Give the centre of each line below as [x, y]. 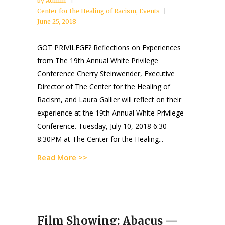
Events [149, 11]
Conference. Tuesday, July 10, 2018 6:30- [103, 126]
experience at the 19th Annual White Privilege [110, 113]
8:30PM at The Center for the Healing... [100, 139]
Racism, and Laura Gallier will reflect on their [109, 100]
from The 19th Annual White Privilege [98, 61]
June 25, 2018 [57, 22]
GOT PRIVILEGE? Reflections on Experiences [109, 48]
